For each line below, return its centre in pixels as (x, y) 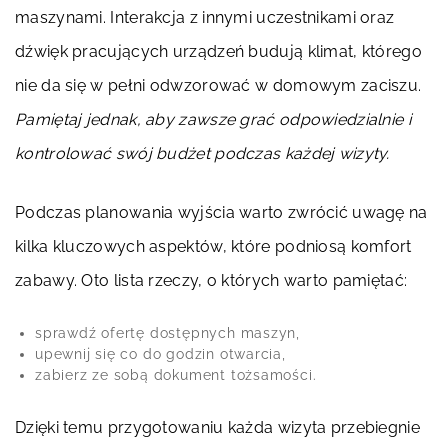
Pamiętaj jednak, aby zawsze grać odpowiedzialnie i (213, 119)
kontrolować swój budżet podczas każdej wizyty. (202, 153)
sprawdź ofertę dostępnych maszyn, (168, 333)
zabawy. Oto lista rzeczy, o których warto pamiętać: (211, 280)
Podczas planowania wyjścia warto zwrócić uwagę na (221, 212)
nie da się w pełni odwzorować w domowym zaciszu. (218, 85)
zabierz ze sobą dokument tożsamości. (176, 375)
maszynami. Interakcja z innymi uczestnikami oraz (205, 17)
